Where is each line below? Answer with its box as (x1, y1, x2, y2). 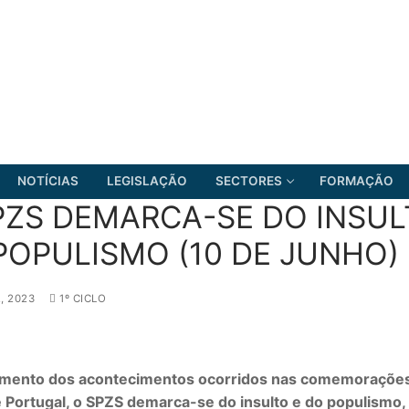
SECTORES (215, 173, 282, 189)
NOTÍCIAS (17, 173, 79, 189)
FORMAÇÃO (320, 173, 393, 189)
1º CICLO (56, 291, 106, 305)
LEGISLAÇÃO (107, 173, 187, 189)
